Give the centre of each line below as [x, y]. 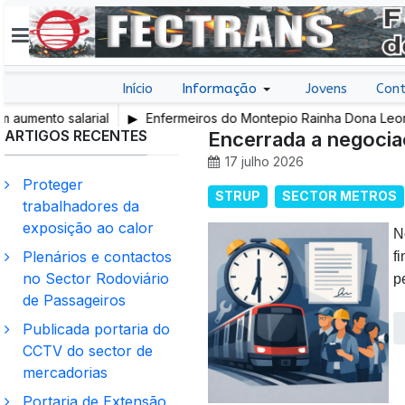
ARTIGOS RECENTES [76, 136]
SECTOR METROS [339, 196]
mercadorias [65, 372]
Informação [219, 89]
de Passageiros [74, 300]
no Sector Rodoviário [96, 278]
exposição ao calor [88, 227]
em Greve [96, 135]
